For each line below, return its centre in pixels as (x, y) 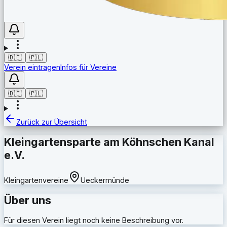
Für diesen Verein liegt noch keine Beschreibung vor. (94, 220)
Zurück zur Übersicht (52, 122)
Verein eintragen (32, 67)
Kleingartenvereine (36, 180)
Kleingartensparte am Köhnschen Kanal (109, 142)
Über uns (28, 200)
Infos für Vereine (88, 67)
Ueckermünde (105, 180)
